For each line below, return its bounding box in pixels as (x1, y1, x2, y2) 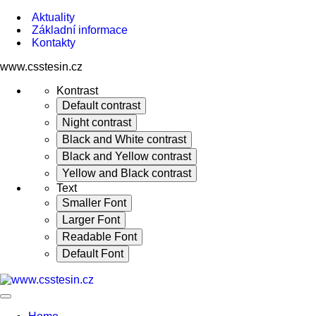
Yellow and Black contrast (62, 167, 191, 179)
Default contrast (62, 99, 140, 111)
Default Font (62, 248, 123, 260)
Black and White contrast (62, 133, 186, 145)
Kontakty (32, 37, 75, 49)
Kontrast (56, 85, 98, 97)
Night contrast (62, 116, 131, 128)
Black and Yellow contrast (62, 150, 191, 162)
